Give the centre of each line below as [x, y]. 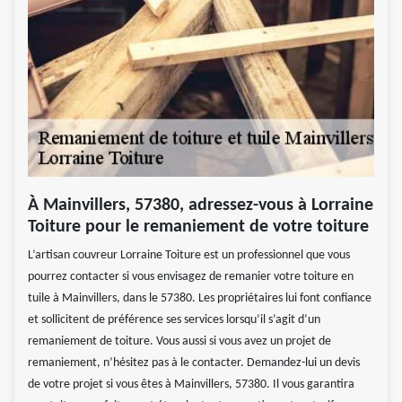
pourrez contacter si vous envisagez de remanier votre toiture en [191, 276]
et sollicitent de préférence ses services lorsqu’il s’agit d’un [174, 319]
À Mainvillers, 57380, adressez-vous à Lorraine [201, 205]
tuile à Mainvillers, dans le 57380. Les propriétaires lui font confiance [200, 298]
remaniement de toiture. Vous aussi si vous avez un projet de [179, 341]
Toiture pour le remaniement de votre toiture [198, 227]
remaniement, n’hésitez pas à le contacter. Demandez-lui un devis [194, 363]
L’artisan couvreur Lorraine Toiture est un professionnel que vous [189, 255]
